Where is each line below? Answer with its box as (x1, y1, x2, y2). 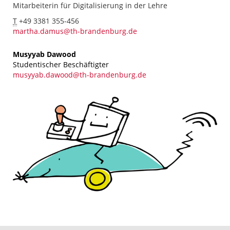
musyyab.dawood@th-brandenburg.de (13, 69, 146, 80)
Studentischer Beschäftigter (13, 59, 109, 69)
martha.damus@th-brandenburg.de (13, 26, 137, 36)
